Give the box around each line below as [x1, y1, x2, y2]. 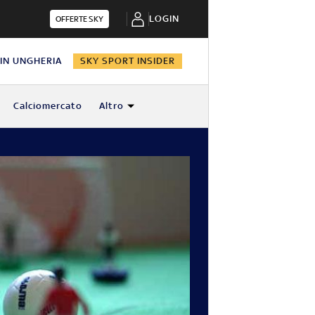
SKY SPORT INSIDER [80, 55, 176, 66]
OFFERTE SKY [55, 13, 103, 24]
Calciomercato [13, 100, 82, 111]
